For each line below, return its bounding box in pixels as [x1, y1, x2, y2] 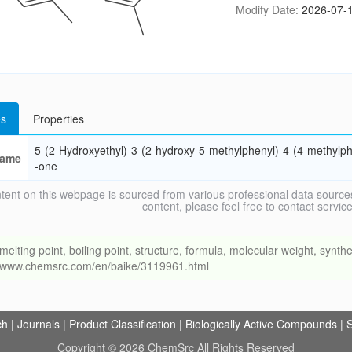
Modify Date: [235, 2, 302, 17]
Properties [32, 111, 84, 126]
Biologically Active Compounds [185, 316, 337, 332]
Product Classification [69, 316, 176, 332]
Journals [17, 316, 60, 332]
